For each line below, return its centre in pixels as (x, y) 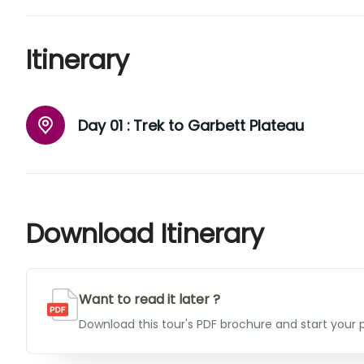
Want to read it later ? (149, 299)
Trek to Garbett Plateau (219, 126)
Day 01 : (104, 126)
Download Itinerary (145, 234)
